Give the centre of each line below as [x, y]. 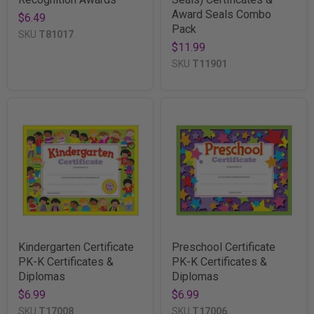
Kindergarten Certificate [76, 247]
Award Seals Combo [221, 14]
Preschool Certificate [224, 247]
